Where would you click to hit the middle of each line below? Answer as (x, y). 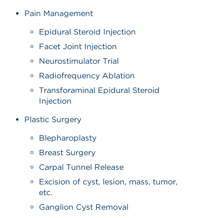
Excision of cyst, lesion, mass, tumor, (109, 182)
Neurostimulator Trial (79, 61)
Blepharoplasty (68, 138)
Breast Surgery (67, 152)
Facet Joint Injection (78, 46)
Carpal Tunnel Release (82, 167)
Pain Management (59, 13)
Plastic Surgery (53, 119)
